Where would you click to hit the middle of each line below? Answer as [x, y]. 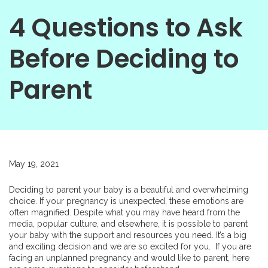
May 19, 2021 [34, 164]
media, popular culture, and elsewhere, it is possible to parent [128, 224]
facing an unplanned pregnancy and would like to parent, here [129, 258]
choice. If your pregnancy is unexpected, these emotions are [126, 201]
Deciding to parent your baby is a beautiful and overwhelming [129, 190]
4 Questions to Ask [126, 28]
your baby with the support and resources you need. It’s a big [128, 235]
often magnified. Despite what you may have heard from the [124, 212]
